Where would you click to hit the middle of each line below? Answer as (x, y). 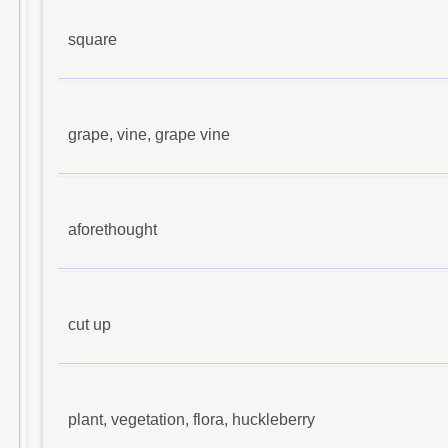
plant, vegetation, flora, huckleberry (191, 419)
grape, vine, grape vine (149, 134)
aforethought (112, 229)
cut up (89, 324)
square (92, 39)
